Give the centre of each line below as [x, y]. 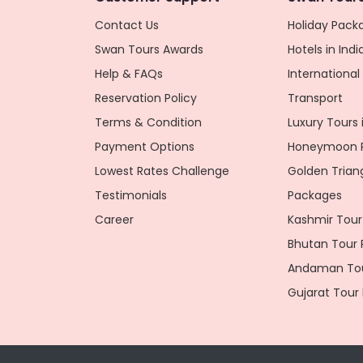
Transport [315, 98]
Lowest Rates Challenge [162, 171]
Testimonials [131, 195]
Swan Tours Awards [149, 49]
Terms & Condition [148, 122]
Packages [314, 195]
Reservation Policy [146, 98]
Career [114, 220]
